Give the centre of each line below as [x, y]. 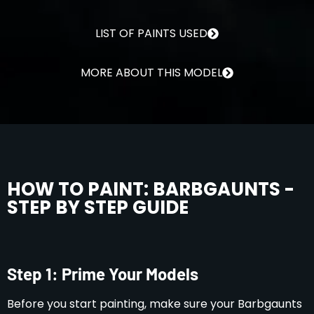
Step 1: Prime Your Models [103, 273]
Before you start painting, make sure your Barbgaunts [155, 303]
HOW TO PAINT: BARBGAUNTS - [151, 189]
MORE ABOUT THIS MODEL [151, 72]
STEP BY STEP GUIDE [98, 207]
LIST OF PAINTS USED [151, 33]
